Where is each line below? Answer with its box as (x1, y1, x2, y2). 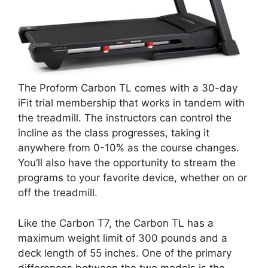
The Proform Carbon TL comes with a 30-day (18, 82, 237, 94)
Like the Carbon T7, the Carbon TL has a (18, 217, 214, 229)
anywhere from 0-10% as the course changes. (18, 142, 239, 154)
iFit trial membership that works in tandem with (18, 97, 245, 109)
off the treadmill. (18, 187, 100, 199)
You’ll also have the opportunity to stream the (18, 157, 236, 169)
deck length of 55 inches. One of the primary (18, 246, 232, 259)
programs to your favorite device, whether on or (18, 172, 247, 184)
